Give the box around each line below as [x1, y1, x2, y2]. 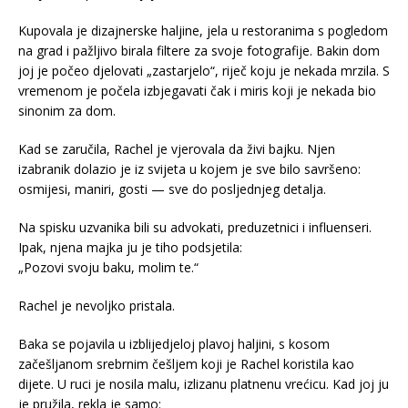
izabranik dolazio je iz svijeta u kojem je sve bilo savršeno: [18, 159, 361, 178]
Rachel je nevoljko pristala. [18, 296, 175, 314]
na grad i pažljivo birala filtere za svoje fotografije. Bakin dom [18, 41, 380, 59]
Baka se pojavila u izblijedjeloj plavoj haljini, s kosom [18, 334, 330, 352]
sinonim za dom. [18, 101, 116, 119]
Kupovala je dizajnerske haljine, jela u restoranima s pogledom [18, 21, 388, 39]
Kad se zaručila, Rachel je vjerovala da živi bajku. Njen [18, 139, 335, 158]
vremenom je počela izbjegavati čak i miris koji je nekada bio [18, 81, 376, 99]
